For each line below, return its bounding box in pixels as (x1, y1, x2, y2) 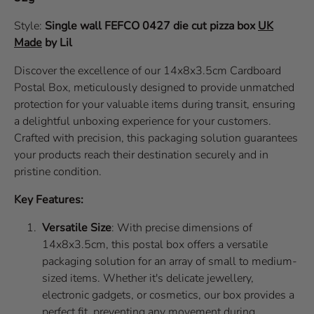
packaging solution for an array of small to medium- (42, 253, 297, 269)
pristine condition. (14, 163, 102, 179)
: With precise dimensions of (111, 219, 252, 235)
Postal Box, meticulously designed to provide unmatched (14, 79, 294, 95)
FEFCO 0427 (104, 18, 170, 34)
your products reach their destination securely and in (14, 146, 268, 163)
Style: (14, 18, 45, 34)
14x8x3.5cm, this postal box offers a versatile (42, 236, 268, 252)
